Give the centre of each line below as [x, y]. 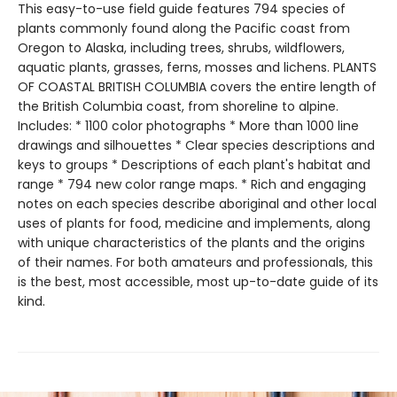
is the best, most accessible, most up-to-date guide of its [198, 281]
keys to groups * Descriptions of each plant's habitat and [194, 164]
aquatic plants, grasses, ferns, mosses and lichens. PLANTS [197, 67]
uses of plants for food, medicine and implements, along [194, 223]
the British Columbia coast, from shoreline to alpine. [178, 106]
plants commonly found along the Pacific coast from [184, 28]
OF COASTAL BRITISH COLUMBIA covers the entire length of [197, 86]
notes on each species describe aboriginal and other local [197, 203]
